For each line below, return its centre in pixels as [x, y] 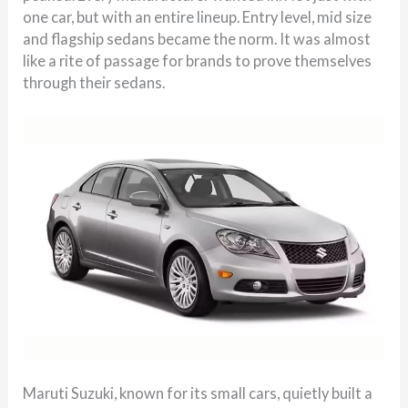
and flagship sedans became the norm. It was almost [197, 38]
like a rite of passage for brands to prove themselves [198, 60]
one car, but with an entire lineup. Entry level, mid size [198, 16]
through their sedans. [94, 82]
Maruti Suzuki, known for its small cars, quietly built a [198, 393]
